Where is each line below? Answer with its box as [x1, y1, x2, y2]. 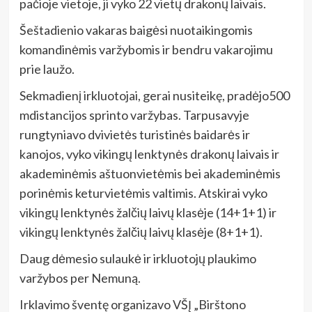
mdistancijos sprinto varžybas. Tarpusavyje [19, 107, 249, 123]
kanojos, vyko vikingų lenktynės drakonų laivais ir [19, 146, 279, 162]
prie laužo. [19, 61, 75, 77]
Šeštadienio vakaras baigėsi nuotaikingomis [19, 22, 253, 38]
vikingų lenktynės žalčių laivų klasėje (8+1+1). [19, 224, 263, 240]
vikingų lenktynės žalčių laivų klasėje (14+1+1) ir [19, 205, 276, 221]
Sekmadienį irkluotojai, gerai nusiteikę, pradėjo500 [19, 88, 290, 104]
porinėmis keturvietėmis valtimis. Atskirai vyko [19, 185, 267, 201]
